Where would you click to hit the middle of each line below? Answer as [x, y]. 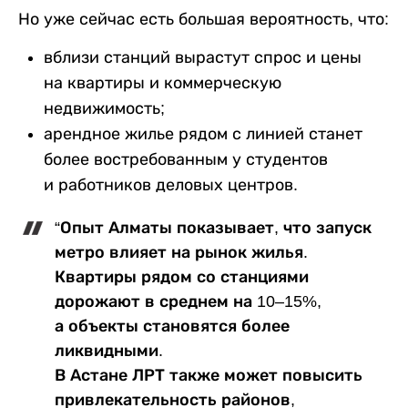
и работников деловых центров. [171, 185]
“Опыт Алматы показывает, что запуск [213, 228]
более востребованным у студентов [186, 159]
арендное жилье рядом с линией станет [203, 134]
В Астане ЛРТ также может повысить [209, 375]
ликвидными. [109, 351]
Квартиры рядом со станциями [182, 277]
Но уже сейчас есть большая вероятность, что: [204, 19]
